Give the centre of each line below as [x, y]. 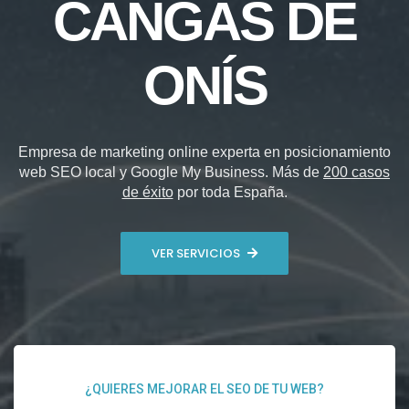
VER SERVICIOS [196, 253]
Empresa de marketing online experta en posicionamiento [204, 152]
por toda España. [230, 193]
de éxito [147, 193]
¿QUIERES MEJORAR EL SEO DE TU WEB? [204, 389]
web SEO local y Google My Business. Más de [171, 173]
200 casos [357, 173]
